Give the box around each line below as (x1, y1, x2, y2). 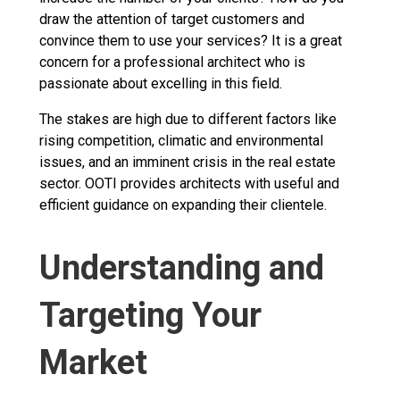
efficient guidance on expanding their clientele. (39, 196, 327, 213)
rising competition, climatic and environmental (39, 131, 323, 149)
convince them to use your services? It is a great (39, 31, 342, 49)
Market (39, 342, 147, 382)
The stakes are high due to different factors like (39, 110, 337, 128)
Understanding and (39, 247, 324, 287)
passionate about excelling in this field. (39, 74, 282, 92)
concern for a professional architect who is (39, 53, 305, 71)
